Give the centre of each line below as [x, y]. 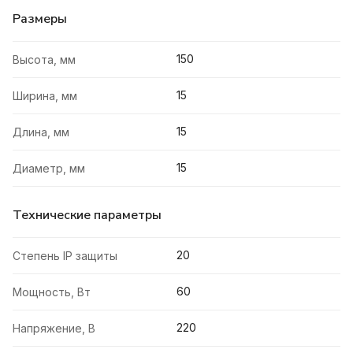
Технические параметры [87, 216]
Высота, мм [44, 60]
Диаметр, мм [49, 169]
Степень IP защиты [65, 256]
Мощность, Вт [52, 292]
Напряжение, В [54, 329]
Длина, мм [41, 132]
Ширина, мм [45, 96]
